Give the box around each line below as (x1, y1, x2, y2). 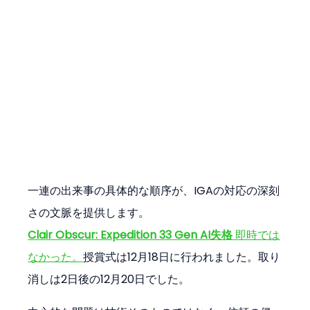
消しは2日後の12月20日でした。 (28, 271, 190, 287)
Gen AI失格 (174, 226, 233, 243)
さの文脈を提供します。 (28, 204, 150, 221)
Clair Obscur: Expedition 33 (28, 226, 172, 243)
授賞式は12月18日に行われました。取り (83, 248, 281, 265)
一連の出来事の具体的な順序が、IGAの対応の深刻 (28, 182, 280, 199)
